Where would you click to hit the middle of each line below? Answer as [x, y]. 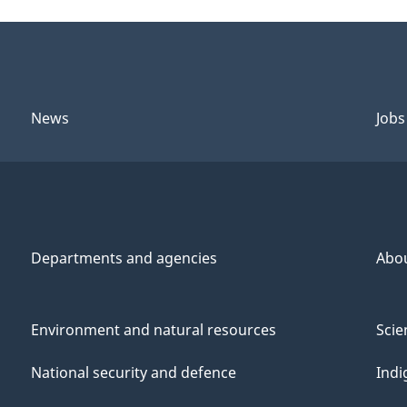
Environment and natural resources [154, 329]
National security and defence [134, 372]
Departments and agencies [124, 258]
